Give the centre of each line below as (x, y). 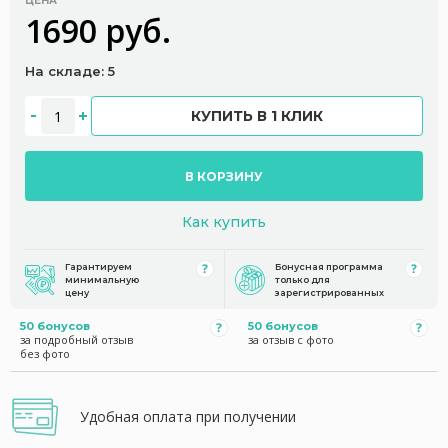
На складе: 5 (70, 71)
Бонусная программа (328, 266)
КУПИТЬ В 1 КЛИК (257, 116)
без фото (45, 353)
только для (302, 279)
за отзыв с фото (290, 339)
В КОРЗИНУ (224, 176)
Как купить (224, 222)
